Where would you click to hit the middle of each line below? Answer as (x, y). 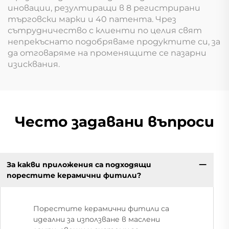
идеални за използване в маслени (97, 220)
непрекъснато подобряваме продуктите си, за (114, 41)
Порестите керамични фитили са (101, 209)
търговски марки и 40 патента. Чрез (92, 19)
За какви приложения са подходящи (79, 164)
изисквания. (34, 64)
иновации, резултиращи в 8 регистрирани (104, 8)
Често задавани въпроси (114, 121)
